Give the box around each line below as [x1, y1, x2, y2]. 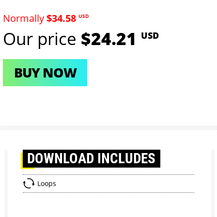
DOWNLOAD [27, 150, 98, 167]
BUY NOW [14, 63, 77, 82]
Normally [3, 11, 47, 25]
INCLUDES [97, 150, 156, 167]
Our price [3, 27, 81, 50]
